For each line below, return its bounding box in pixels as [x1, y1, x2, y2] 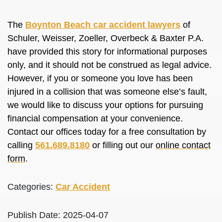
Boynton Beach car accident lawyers [25, 20, 180, 30]
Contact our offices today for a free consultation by [7, 127, 206, 137]
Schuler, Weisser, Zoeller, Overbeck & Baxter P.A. [7, 33, 204, 43]
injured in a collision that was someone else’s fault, [7, 87, 207, 97]
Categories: [7, 182, 55, 192]
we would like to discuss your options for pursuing [7, 100, 203, 110]
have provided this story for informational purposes [7, 47, 207, 56]
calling [7, 140, 35, 150]
